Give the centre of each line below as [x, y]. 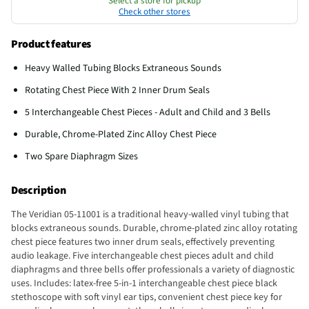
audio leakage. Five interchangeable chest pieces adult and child [142, 256]
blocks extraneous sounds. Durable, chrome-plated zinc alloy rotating [154, 228]
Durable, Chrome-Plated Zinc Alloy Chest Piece [121, 134]
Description [39, 190]
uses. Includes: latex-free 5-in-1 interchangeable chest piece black [144, 283]
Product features [51, 44]
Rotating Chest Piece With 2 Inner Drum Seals [117, 90]
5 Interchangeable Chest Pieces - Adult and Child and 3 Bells [148, 112]
